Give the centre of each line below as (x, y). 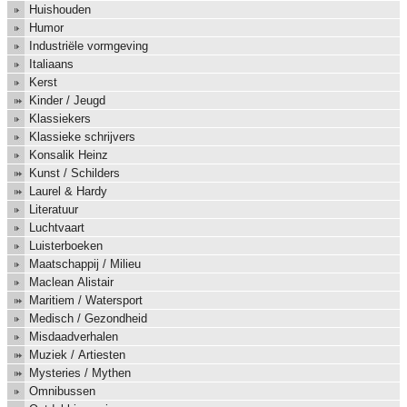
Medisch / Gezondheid (88, 319)
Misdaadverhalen (74, 337)
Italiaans (51, 65)
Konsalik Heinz (69, 155)
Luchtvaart (57, 228)
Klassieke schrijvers (82, 137)
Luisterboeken (66, 246)
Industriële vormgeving (89, 46)
